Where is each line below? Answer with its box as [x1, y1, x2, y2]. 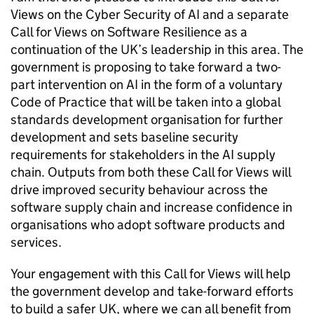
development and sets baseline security [11, 129, 238, 145]
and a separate [200, 6, 289, 22]
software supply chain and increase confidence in [11, 199, 292, 215]
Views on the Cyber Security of [11, 6, 188, 22]
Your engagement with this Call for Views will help [11, 266, 291, 282]
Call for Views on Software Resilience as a [11, 24, 247, 40]
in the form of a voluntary [138, 76, 282, 93]
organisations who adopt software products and [11, 217, 285, 233]
